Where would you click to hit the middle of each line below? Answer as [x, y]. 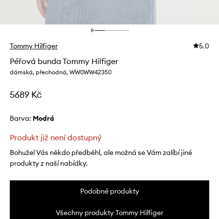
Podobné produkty [109, 191]
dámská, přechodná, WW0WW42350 [61, 72]
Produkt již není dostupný [56, 138]
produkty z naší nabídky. [49, 164]
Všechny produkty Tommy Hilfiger [109, 213]
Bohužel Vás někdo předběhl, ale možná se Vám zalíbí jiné [101, 153]
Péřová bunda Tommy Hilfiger [64, 61]
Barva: [21, 119]
